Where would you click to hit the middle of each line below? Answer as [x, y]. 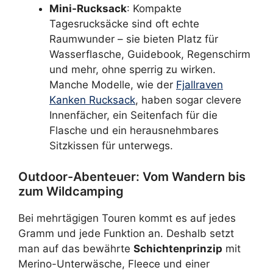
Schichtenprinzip [178, 248]
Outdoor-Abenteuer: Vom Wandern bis [132, 176]
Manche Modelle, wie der [113, 85]
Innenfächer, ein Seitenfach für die [133, 115]
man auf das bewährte [76, 248]
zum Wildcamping [71, 191]
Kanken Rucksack [92, 100]
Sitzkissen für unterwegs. [111, 146]
